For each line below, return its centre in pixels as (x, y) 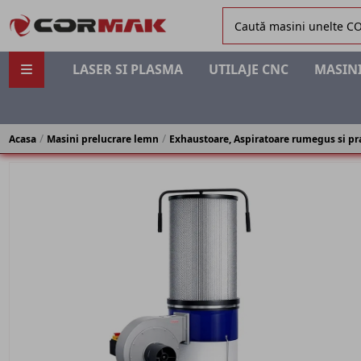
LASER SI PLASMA (127, 69)
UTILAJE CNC (248, 69)
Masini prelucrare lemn (102, 139)
